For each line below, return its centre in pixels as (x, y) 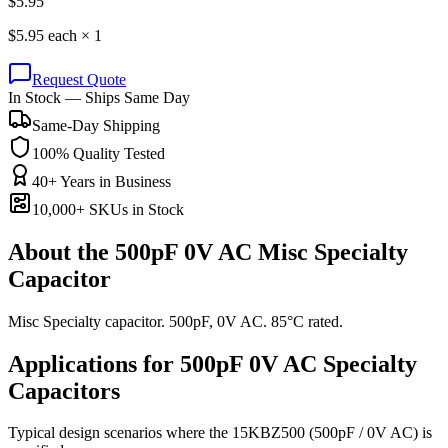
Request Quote (79, 79)
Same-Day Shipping (96, 125)
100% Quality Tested (98, 153)
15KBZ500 (268, 433)
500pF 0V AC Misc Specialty (261, 251)
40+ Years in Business (101, 181)
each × (69, 35)
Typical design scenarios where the (120, 433)
